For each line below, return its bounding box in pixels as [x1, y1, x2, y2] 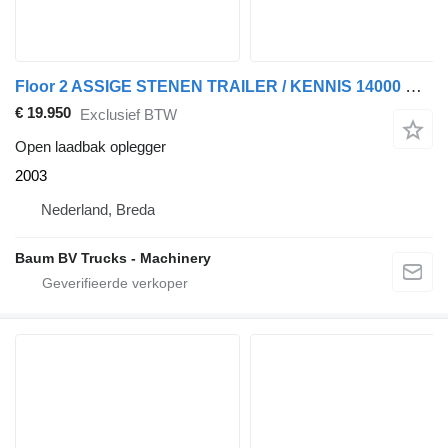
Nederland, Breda [41, 201, 155, 219]
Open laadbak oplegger [15, 138, 166, 156]
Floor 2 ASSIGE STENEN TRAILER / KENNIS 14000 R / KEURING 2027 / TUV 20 [405, 77, 422, 97]
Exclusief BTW [80, 105, 177, 123]
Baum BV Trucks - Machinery [15, 250, 211, 267]
